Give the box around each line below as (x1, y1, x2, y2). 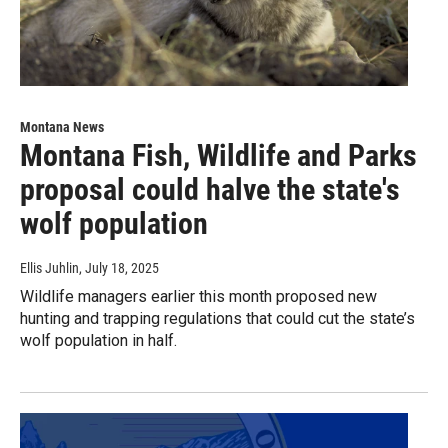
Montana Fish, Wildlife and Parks (20, 138, 417, 174)
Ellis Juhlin (20, 260, 79, 277)
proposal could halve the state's (20, 172, 400, 208)
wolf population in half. (20, 331, 177, 351)
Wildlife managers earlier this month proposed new (20, 287, 377, 307)
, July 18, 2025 (79, 260, 159, 277)
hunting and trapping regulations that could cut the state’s (20, 309, 415, 329)
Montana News (20, 119, 104, 136)
